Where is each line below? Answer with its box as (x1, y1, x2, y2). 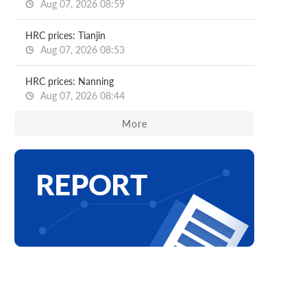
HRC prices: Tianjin (25, 29, 106, 41)
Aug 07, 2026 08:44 (38, 90, 125, 101)
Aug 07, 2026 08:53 (38, 44, 125, 56)
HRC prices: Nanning (25, 75, 114, 87)
